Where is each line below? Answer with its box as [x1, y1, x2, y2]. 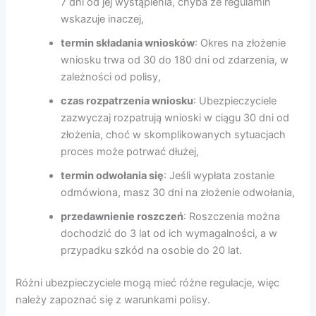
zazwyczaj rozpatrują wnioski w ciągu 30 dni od [61, 111, 290, 124]
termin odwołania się [61, 169, 164, 182]
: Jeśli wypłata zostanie [164, 169, 275, 182]
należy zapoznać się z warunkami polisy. [16, 293, 211, 306]
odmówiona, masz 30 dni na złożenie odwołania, [61, 186, 296, 199]
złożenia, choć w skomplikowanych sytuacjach [61, 128, 286, 141]
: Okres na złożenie [195, 36, 286, 49]
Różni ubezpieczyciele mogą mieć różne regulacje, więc [16, 276, 280, 289]
